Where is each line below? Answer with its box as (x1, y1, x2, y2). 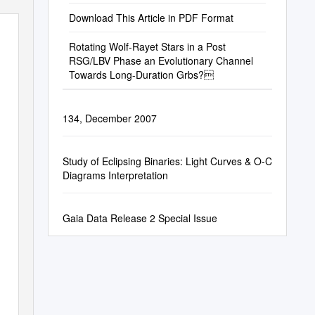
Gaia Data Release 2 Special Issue (62, 211, 217, 225)
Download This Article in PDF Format (68, 11, 233, 25)
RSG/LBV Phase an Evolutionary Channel (68, 53, 253, 67)
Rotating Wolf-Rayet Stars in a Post (68, 39, 226, 53)
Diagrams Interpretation (62, 168, 168, 182)
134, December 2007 (62, 111, 157, 125)
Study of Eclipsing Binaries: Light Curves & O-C (62, 154, 272, 168)
